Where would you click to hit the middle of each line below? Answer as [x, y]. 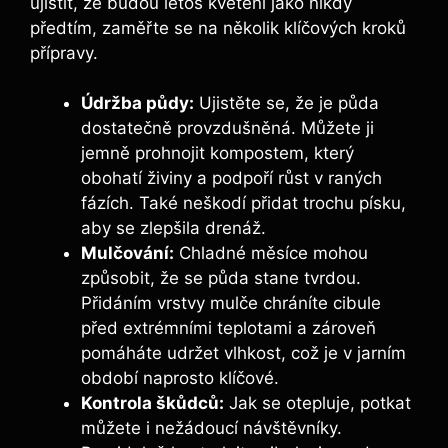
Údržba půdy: [137, 103]
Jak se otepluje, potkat [317, 403]
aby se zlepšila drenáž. [173, 228]
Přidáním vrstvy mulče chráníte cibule [231, 303]
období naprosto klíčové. [180, 378]
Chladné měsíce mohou [271, 253]
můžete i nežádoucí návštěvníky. [211, 428]
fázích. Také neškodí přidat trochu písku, [243, 203]
